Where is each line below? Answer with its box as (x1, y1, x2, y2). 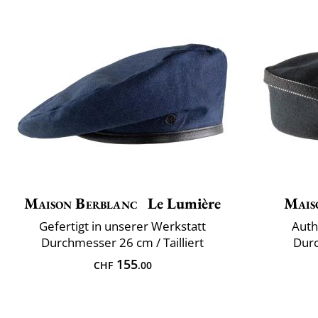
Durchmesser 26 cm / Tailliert (41, 234, 204, 251)
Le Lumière (144, 193, 221, 214)
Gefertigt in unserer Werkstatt (39, 218, 206, 235)
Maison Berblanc (24, 193, 138, 214)
